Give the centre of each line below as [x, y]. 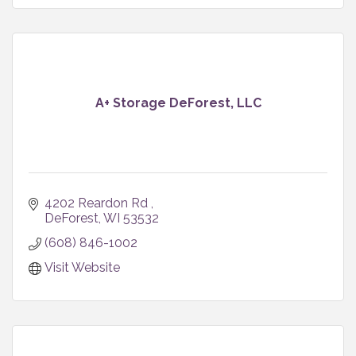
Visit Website [82, 267]
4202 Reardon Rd [98, 203]
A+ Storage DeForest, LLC [178, 103]
